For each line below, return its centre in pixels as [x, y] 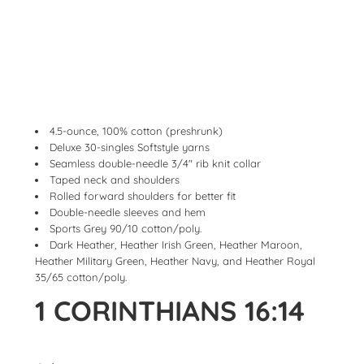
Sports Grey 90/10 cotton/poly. [126, 228]
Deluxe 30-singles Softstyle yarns [130, 147]
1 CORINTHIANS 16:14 [170, 311]
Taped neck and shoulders [115, 180]
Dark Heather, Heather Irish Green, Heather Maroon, [176, 245]
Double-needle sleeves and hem [128, 212]
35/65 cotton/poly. [81, 277]
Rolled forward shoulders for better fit [143, 196]
